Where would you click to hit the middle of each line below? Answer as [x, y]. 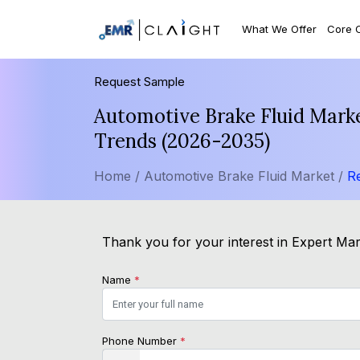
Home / [117, 176]
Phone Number [141, 341]
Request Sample [139, 82]
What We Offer [280, 29]
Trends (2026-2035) [182, 141]
